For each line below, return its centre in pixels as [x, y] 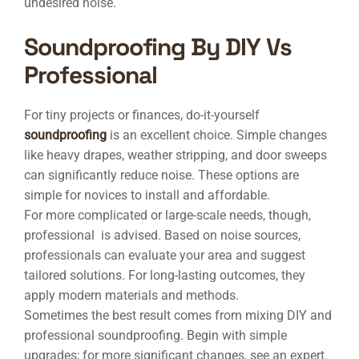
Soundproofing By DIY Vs [158, 47]
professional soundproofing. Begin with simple [155, 335]
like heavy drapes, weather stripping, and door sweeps [175, 155]
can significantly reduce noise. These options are [161, 175]
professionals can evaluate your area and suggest [165, 255]
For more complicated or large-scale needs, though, [167, 215]
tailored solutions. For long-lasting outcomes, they [165, 275]
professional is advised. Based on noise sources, [162, 235]
